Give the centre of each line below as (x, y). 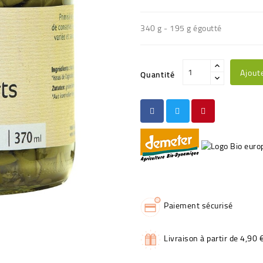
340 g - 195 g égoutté (181, 28)
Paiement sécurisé (198, 205)
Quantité (158, 74)
